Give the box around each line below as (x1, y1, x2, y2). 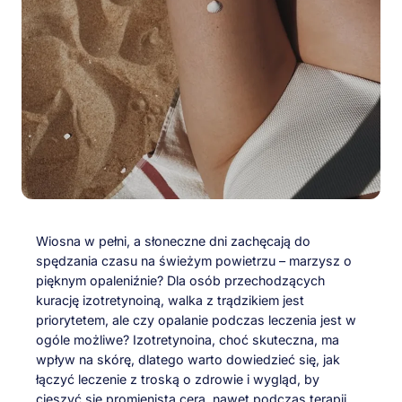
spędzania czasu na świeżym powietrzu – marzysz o (36, 252, 352, 268)
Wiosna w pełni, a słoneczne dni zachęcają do (36, 232, 310, 249)
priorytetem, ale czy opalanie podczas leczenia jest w (36, 311, 356, 328)
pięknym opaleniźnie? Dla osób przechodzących (36, 272, 325, 288)
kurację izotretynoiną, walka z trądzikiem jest (36, 292, 304, 308)
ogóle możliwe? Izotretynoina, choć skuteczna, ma (36, 331, 339, 347)
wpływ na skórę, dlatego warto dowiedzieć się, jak (36, 351, 340, 367)
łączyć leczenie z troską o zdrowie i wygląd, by (36, 371, 319, 387)
